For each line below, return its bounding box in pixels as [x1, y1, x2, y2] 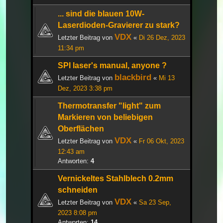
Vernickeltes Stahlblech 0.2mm [58, 174, 173, 183]
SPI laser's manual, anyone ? [58, 61, 167, 70]
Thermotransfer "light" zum [58, 101, 161, 110]
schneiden [58, 185, 98, 194]
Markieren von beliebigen [58, 112, 153, 121]
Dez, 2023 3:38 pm [58, 84, 112, 92]
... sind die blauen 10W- [58, 9, 144, 18]
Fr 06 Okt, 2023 [139, 137, 184, 145]
